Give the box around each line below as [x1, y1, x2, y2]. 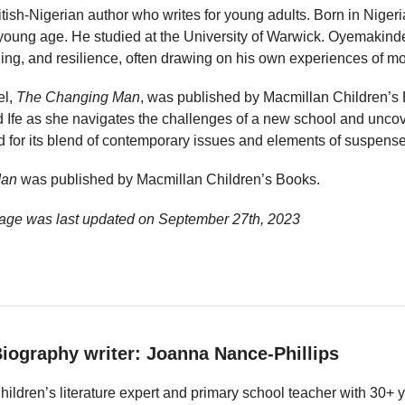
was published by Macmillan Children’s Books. [17, 172, 320, 188]
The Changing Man [16, 89, 140, 106]
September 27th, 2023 [158, 211, 300, 227]
